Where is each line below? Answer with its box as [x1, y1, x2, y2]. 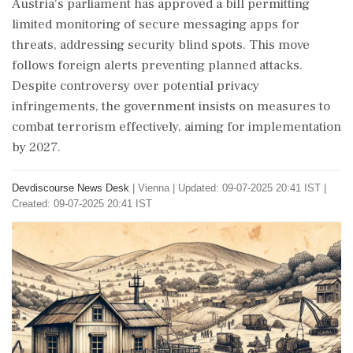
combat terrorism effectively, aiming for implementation [12, 118, 341, 136]
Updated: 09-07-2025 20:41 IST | [178, 182, 326, 194]
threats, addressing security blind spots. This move [12, 36, 310, 54]
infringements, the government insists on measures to [12, 98, 330, 115]
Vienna [138, 182, 169, 194]
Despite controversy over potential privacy [12, 77, 259, 95]
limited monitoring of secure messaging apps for [12, 16, 299, 33]
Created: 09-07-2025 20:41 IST [12, 198, 152, 210]
